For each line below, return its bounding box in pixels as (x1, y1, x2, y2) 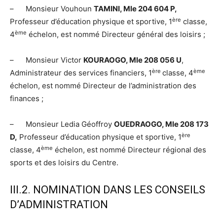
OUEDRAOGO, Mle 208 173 (114, 119, 209, 129)
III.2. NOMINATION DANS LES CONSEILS (10, 184, 205, 196)
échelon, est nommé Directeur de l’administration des (10, 81, 196, 91)
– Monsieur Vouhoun (10, 4, 94, 14)
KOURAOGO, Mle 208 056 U (83, 55, 182, 65)
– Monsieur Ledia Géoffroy (10, 119, 114, 129)
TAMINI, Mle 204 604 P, (94, 4, 177, 14)
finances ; (10, 94, 43, 104)
